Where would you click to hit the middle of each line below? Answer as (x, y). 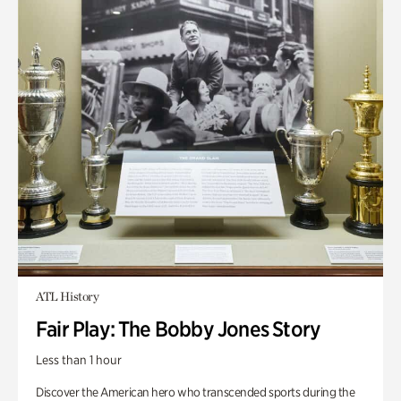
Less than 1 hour (79, 360)
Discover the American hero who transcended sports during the (196, 392)
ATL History (68, 296)
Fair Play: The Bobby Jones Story (179, 329)
